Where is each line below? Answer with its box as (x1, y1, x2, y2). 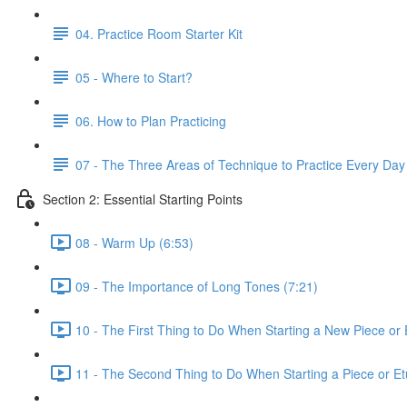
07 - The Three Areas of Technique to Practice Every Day (75, 154, 405, 174)
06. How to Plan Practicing (75, 111, 226, 130)
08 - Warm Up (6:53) (75, 233, 194, 252)
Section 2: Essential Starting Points (43, 189, 243, 208)
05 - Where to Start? (75, 67, 193, 86)
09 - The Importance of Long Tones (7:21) (75, 276, 318, 295)
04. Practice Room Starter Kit (75, 24, 243, 43)
